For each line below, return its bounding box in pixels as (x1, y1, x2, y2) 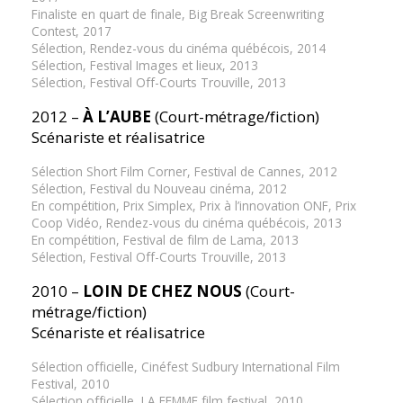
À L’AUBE (83, 106, 152, 128)
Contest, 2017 (31, 22, 112, 40)
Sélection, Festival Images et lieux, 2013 (31, 57, 259, 75)
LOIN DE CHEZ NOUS (83, 281, 243, 302)
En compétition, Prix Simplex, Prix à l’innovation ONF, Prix (31, 197, 357, 215)
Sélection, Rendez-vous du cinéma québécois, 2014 (31, 40, 327, 58)
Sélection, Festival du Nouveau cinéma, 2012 (31, 180, 288, 198)
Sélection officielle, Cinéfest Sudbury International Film (31, 358, 341, 376)
